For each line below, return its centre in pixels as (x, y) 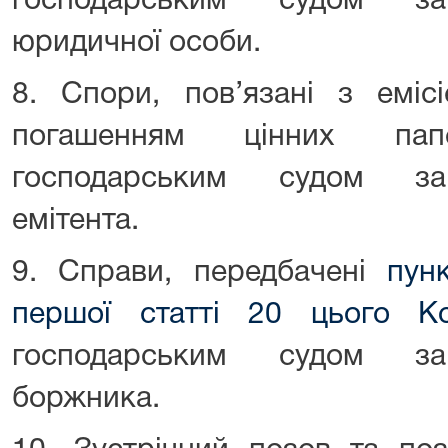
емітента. (75, 221)
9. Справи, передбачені (199, 273)
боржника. (86, 399)
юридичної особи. (136, 43)
